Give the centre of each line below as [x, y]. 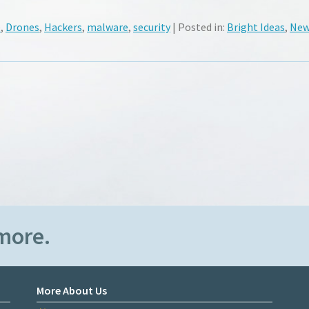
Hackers [63, 27]
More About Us [71, 290]
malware [108, 27]
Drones [22, 27]
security [152, 27]
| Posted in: [199, 27]
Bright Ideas [256, 27]
